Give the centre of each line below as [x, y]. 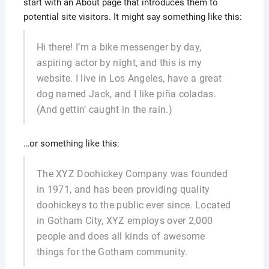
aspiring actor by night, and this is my [119, 63]
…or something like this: [71, 144]
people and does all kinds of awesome [121, 236]
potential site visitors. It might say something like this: [132, 17]
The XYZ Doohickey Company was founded [132, 174]
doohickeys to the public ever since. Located [134, 205]
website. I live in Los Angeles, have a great [129, 78]
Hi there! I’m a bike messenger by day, [119, 47]
